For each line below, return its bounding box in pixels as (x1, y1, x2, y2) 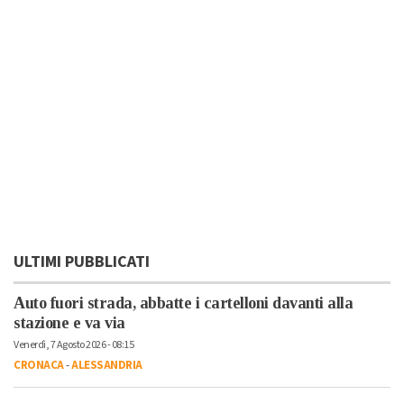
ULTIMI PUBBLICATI (14, 250, 150, 273)
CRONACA (14, 356, 64, 373)
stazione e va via (14, 313, 125, 332)
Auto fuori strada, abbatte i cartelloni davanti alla (14, 293, 353, 312)
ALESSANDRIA (71, 356, 142, 373)
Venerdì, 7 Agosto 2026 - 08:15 (14, 336, 133, 353)
